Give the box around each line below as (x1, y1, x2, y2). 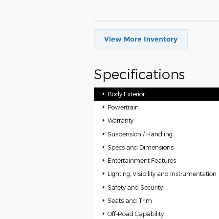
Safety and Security (108, 183, 163, 191)
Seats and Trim (108, 197, 153, 204)
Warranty (108, 117, 134, 124)
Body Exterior (108, 90, 145, 97)
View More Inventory (104, 34, 177, 44)
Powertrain (108, 104, 139, 111)
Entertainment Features (108, 157, 176, 164)
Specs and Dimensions (108, 143, 174, 151)
